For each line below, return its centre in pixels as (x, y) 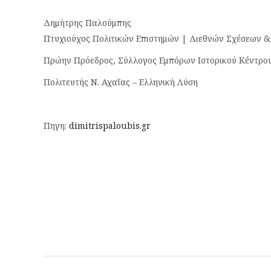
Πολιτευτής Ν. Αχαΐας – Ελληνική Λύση (121, 82)
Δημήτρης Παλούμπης (87, 23)
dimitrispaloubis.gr (110, 126)
